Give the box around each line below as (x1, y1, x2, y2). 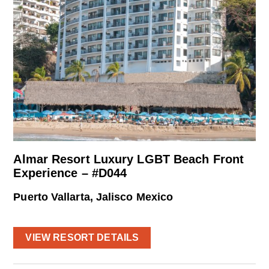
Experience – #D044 (13, 166, 127, 180)
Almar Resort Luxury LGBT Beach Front (13, 153, 244, 166)
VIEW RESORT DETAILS (25, 232, 139, 243)
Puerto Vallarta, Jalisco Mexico (13, 191, 174, 204)
